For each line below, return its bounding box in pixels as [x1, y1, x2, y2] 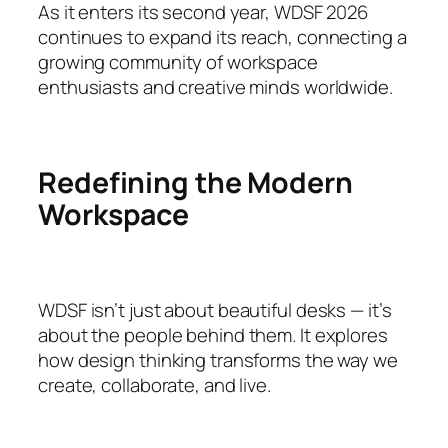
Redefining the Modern [38, 163, 353, 203]
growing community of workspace [38, 49, 318, 76]
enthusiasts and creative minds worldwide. [38, 74, 393, 101]
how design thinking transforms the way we [38, 347, 398, 374]
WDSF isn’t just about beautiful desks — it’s [38, 297, 392, 324]
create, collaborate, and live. [38, 372, 271, 399]
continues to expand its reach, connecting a [38, 24, 407, 51]
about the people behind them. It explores [38, 322, 388, 349]
